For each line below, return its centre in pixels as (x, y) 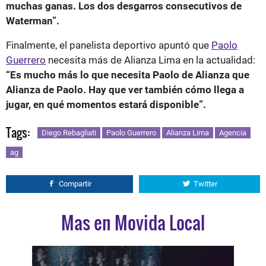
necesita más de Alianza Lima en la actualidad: (151, 60)
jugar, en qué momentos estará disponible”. (106, 104)
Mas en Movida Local (133, 222)
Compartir (75, 183)
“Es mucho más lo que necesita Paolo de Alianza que (128, 75)
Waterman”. (33, 20)
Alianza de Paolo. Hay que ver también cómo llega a (125, 89)
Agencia (233, 132)
